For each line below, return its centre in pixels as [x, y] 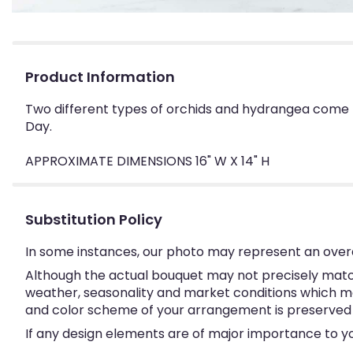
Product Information [100, 76]
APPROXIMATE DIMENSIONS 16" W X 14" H [147, 161]
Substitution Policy [94, 219]
